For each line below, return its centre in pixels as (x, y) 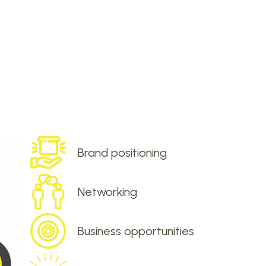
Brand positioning (122, 153)
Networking (107, 192)
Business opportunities (136, 231)
